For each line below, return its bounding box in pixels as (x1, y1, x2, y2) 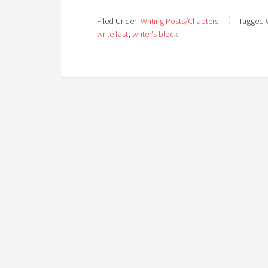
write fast (97, 29, 128, 39)
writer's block (132, 29, 178, 39)
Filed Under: (97, 16, 141, 26)
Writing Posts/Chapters (141, 16, 218, 26)
